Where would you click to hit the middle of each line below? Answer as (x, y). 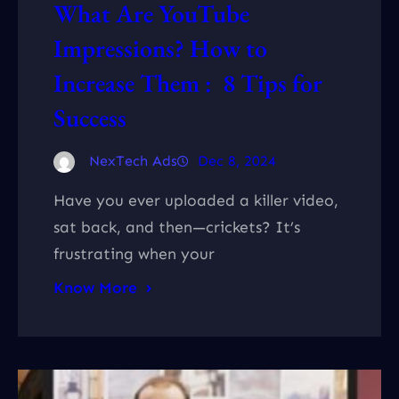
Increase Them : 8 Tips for (188, 82)
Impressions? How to (160, 48)
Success (90, 117)
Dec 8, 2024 (237, 160)
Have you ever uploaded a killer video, (196, 200)
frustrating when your (134, 253)
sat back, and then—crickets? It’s (177, 227)
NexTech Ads (133, 160)
